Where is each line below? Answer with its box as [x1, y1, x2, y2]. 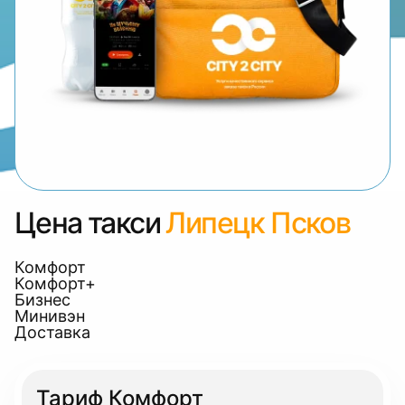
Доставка [14, 323, 90, 342]
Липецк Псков [165, 205, 351, 240]
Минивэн [14, 306, 85, 325]
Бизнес [14, 290, 71, 309]
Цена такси [14, 205, 160, 240]
